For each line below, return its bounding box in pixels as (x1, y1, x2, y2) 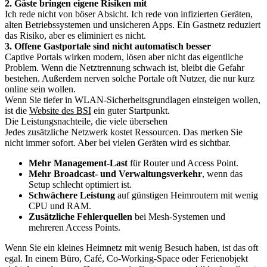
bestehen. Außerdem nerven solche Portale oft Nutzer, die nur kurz (5, 73, 254, 83)
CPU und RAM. (29, 201, 91, 211)
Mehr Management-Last (29, 158, 128, 168)
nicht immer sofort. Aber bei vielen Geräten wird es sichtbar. (5, 138, 231, 148)
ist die (5, 105, 29, 116)
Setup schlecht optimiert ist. (29, 179, 132, 190)
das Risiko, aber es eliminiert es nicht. (5, 30, 146, 41)
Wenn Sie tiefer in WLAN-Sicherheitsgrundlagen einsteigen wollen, (5, 95, 260, 105)
